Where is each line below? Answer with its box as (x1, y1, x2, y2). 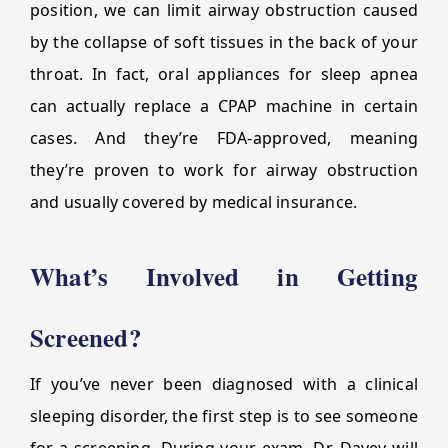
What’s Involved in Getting (30, 258, 418, 295)
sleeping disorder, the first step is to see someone (30, 405, 418, 427)
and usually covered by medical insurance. (30, 191, 358, 213)
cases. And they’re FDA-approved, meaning (30, 127, 418, 149)
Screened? (30, 319, 142, 356)
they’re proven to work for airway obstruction (30, 159, 418, 181)
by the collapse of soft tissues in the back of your (30, 31, 418, 53)
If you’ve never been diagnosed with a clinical (30, 373, 418, 395)
